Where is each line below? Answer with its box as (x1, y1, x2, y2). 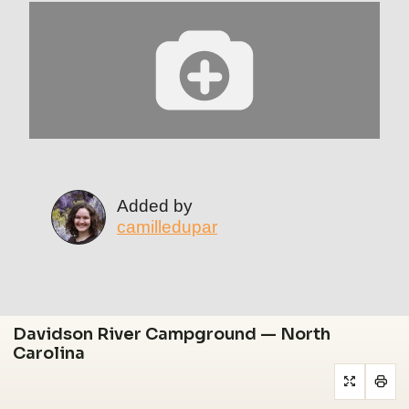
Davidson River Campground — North (13, 323, 330, 344)
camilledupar (117, 217, 217, 237)
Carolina (13, 342, 85, 363)
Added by (117, 196, 193, 216)
